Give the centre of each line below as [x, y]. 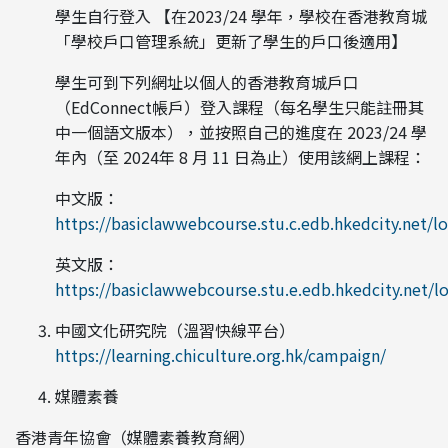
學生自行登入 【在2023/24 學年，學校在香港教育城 [241, 16]
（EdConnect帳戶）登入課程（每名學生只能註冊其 [239, 107]
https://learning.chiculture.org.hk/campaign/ [220, 355]
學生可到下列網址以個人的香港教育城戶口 [207, 82]
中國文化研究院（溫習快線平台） [175, 330]
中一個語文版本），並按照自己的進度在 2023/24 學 [241, 132]
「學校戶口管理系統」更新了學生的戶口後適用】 [231, 41]
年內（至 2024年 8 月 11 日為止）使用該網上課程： [240, 157]
